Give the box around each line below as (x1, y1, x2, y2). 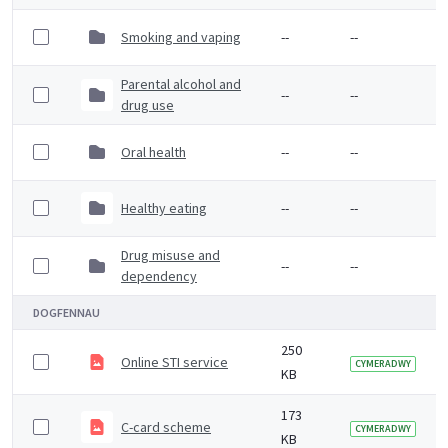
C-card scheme (121, 417, 211, 436)
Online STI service (121, 352, 228, 371)
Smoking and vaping (121, 27, 241, 46)
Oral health (121, 142, 186, 161)
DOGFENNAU (33, 305, 100, 320)
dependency (121, 267, 197, 285)
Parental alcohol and (121, 75, 241, 93)
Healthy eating (121, 198, 207, 217)
